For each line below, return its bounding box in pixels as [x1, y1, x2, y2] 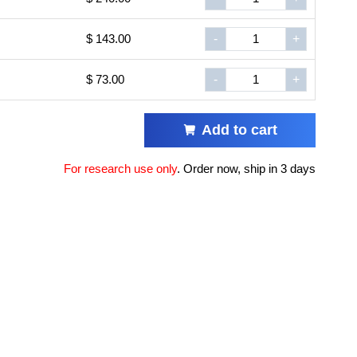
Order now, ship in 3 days [183, 162, 316, 175]
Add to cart [202, 122, 277, 138]
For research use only [64, 162, 177, 175]
